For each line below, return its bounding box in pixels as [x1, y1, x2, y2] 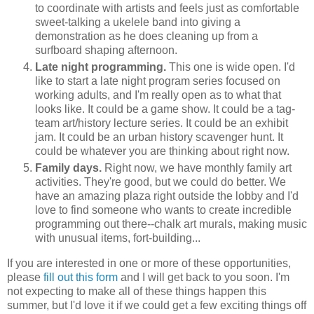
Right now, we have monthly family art [102, 162, 292, 175]
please [7, 271, 43, 283]
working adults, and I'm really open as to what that [35, 89, 281, 102]
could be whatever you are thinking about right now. [35, 145, 289, 158]
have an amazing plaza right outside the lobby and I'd [35, 190, 299, 203]
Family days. [35, 162, 102, 175]
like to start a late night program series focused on [35, 75, 280, 88]
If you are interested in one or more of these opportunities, [7, 257, 291, 269]
